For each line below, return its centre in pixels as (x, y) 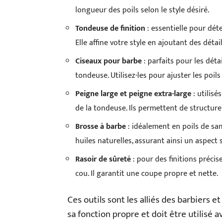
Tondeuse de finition (110, 28)
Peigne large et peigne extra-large (133, 94)
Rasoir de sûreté (103, 159)
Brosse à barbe (101, 127)
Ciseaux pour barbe (109, 61)
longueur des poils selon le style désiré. (142, 10)
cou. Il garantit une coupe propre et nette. (147, 174)
